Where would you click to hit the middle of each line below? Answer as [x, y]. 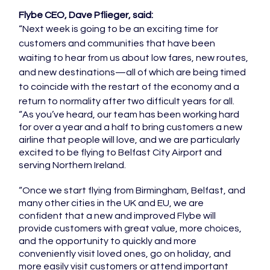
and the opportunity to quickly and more [109, 241]
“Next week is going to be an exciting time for [120, 29]
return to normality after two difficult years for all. [127, 101]
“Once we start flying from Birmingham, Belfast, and [133, 190]
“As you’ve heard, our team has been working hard [130, 115]
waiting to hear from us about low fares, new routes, [135, 58]
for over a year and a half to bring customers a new [132, 127]
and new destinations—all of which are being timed [133, 72]
